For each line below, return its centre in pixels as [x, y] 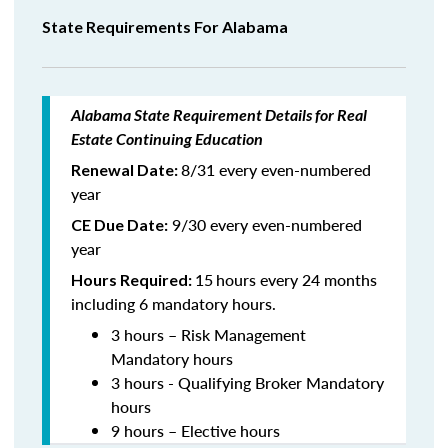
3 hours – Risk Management [208, 334]
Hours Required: [133, 279]
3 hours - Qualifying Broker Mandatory [247, 382]
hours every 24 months [296, 279]
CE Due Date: [119, 224]
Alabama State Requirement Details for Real [219, 114]
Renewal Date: [126, 169]
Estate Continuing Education [167, 138]
